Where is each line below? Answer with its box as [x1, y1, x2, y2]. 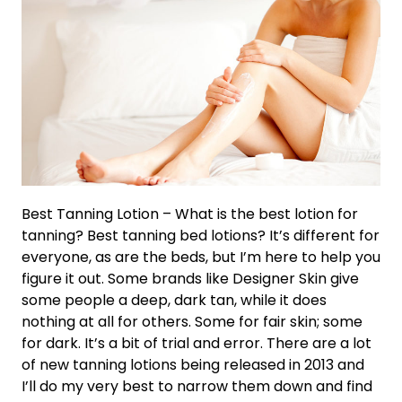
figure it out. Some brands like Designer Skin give [22, 267, 359, 289]
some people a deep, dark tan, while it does [22, 289, 327, 310]
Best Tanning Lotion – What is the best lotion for [22, 203, 358, 224]
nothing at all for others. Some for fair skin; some [22, 310, 363, 332]
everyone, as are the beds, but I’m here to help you [22, 246, 380, 267]
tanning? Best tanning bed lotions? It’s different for [22, 224, 380, 246]
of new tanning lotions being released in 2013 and [22, 354, 364, 375]
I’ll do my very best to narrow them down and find [22, 375, 372, 397]
